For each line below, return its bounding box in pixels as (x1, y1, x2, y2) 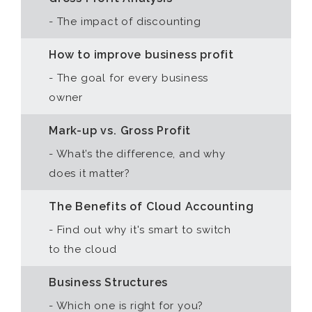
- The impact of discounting (49, 15, 201, 28)
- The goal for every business (49, 72, 209, 84)
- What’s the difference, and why (49, 148, 226, 160)
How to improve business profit (49, 48, 234, 61)
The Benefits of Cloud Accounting (49, 200, 254, 213)
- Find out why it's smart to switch (49, 224, 232, 236)
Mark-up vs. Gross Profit (49, 124, 192, 137)
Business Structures (49, 276, 169, 289)
